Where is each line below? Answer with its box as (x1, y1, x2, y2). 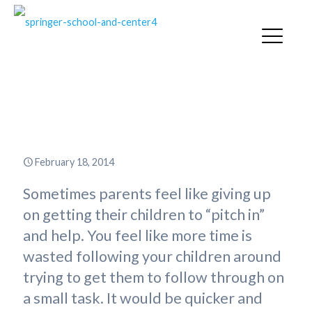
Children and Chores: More (47, 75, 265, 97)
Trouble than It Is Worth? (53, 97, 259, 120)
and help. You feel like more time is (23, 226, 252, 244)
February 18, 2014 (35, 156, 115, 168)
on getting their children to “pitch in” (23, 205, 265, 224)
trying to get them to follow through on (23, 268, 284, 286)
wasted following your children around (23, 247, 281, 265)
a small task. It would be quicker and (23, 289, 263, 307)
